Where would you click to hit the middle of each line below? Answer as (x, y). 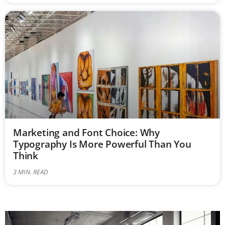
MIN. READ (33, 172)
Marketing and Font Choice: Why (87, 133)
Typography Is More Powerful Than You (102, 144)
